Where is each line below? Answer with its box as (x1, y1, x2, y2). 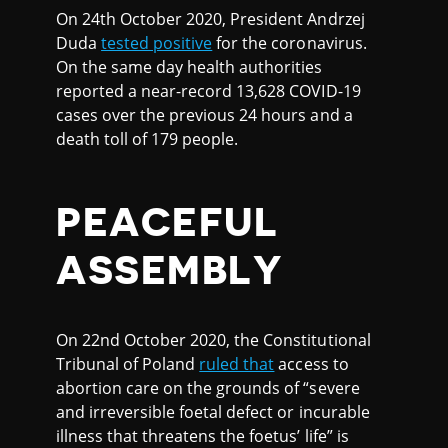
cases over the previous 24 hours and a (56, 103, 353, 126)
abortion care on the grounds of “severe (56, 376, 360, 399)
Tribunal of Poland (56, 352, 200, 375)
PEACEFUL (56, 202, 279, 243)
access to (274, 352, 349, 375)
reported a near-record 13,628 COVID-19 (56, 79, 361, 102)
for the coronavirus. (212, 31, 367, 54)
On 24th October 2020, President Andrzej (56, 7, 365, 30)
